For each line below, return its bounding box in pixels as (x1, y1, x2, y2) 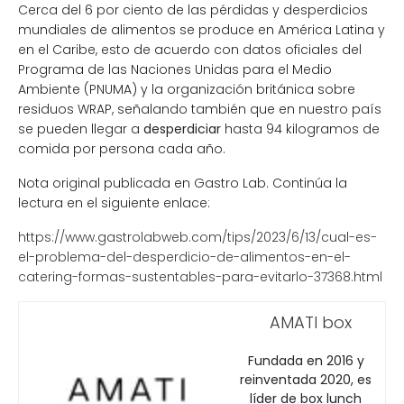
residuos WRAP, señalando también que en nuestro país (18, 100, 381, 118)
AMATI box (269, 311, 352, 334)
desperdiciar (143, 120, 221, 138)
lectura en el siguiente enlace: (18, 194, 210, 212)
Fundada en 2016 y (247, 352, 364, 370)
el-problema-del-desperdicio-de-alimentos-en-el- (18, 248, 351, 266)
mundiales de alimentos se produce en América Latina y (18, 21, 385, 39)
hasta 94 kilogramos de (221, 120, 380, 138)
